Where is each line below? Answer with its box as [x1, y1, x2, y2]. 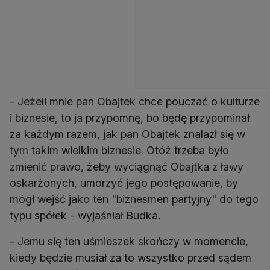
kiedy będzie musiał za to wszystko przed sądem [10, 251, 251, 265]
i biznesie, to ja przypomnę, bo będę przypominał [10, 111, 250, 125]
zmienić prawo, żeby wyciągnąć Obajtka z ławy [10, 160, 243, 174]
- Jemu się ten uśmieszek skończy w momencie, [10, 235, 248, 248]
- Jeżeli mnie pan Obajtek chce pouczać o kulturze [10, 95, 260, 108]
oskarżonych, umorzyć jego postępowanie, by [10, 177, 238, 190]
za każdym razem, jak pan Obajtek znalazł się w [10, 128, 245, 141]
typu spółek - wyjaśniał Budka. [10, 209, 160, 222]
